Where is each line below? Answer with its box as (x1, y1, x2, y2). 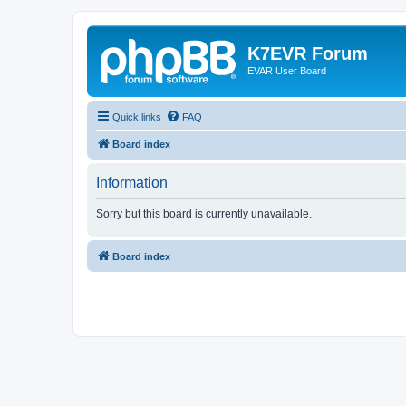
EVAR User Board (247, 65, 326, 76)
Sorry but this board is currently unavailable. (96, 207, 312, 220)
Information (96, 174, 168, 190)
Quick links (112, 111, 161, 122)
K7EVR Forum (247, 43, 368, 63)
